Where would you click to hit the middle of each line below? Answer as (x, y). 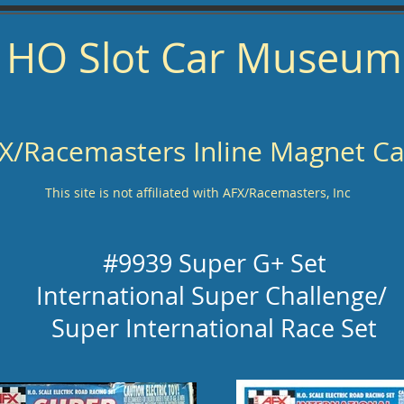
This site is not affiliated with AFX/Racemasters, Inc (197, 193)
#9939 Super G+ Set (214, 263)
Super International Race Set (214, 328)
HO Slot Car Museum (204, 58)
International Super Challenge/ (214, 296)
